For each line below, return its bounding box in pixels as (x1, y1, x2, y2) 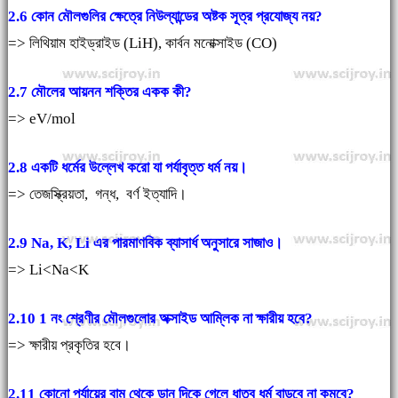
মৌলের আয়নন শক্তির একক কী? (30, 84, 192, 101)
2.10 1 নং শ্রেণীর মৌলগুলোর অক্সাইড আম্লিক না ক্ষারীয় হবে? (7, 310, 313, 328)
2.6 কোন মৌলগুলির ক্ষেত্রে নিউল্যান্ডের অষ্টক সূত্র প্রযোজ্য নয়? (7, 8, 322, 26)
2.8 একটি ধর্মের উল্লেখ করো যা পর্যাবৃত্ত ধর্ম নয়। (7, 159, 247, 177)
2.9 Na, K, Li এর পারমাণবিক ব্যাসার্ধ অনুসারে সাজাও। (7, 235, 283, 252)
